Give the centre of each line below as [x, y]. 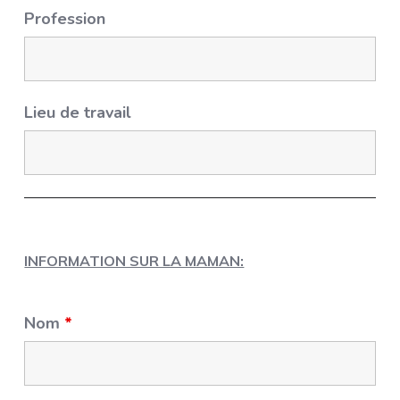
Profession [65, 19]
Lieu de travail [78, 112]
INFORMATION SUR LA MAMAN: [134, 261]
